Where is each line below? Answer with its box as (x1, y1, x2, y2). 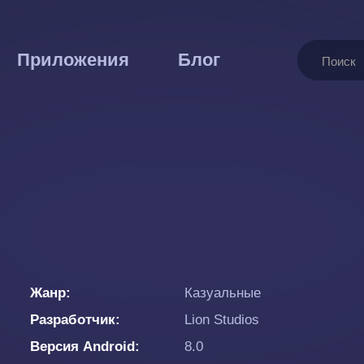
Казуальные (184, 285, 261, 301)
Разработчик (30, 312, 115, 327)
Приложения (16, 50, 129, 70)
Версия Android (30, 339, 135, 354)
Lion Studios (184, 312, 259, 327)
